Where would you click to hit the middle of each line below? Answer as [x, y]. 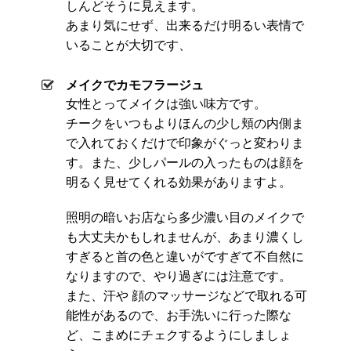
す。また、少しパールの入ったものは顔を [185, 163]
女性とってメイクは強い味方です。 [166, 104]
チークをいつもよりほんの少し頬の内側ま [185, 124]
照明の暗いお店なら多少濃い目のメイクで [185, 218]
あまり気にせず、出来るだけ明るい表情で [185, 26]
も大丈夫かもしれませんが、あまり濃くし [185, 237]
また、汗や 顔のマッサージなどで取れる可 [186, 296]
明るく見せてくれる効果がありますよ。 [179, 183]
